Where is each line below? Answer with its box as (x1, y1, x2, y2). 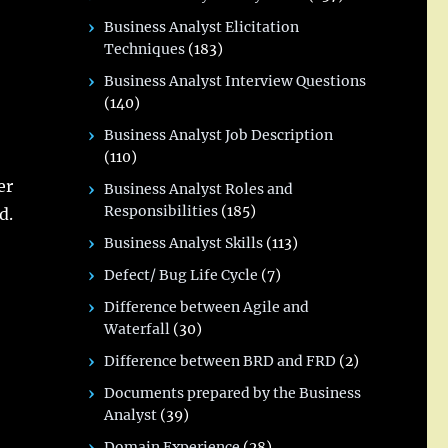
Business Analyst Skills (104, 234, 264, 252)
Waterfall (104, 320, 171, 338)
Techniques (104, 40, 186, 58)
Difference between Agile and (104, 298, 310, 316)
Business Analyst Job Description (104, 126, 334, 144)
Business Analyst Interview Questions (104, 72, 367, 90)
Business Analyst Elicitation (104, 18, 300, 36)
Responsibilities (104, 202, 219, 220)
